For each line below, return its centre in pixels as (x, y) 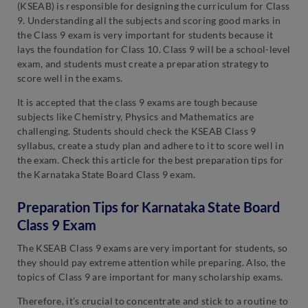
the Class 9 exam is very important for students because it (145, 34)
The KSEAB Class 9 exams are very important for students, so (153, 247)
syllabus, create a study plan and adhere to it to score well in (151, 145)
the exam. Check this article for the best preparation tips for (151, 159)
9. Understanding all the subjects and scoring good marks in (149, 20)
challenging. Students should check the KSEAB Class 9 (137, 131)
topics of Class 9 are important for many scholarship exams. (150, 276)
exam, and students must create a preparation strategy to (143, 63)
